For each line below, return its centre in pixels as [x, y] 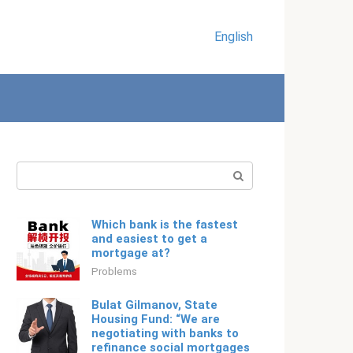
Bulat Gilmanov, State [154, 305]
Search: [37, 171]
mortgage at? [131, 253]
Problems [114, 271]
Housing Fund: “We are [156, 319]
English [234, 37]
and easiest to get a [149, 239]
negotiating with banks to [165, 333]
